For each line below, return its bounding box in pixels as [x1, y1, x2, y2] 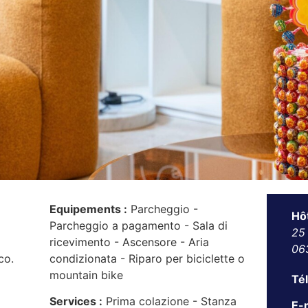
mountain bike [49, 268, 124, 282]
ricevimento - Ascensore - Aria [49, 235, 210, 249]
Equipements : [49, 202, 128, 216]
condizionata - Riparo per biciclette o [49, 252, 245, 265]
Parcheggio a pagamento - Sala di [49, 219, 228, 232]
